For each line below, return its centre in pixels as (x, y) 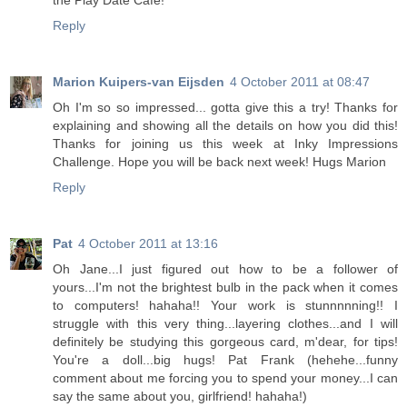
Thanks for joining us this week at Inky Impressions (225, 144)
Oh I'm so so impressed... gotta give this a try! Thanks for (225, 108)
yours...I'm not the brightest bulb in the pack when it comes (225, 288)
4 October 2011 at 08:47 (300, 82)
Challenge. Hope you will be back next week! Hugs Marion (219, 162)
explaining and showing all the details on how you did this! (225, 126)
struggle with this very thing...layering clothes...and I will (225, 324)
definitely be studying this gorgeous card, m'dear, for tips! (225, 342)
